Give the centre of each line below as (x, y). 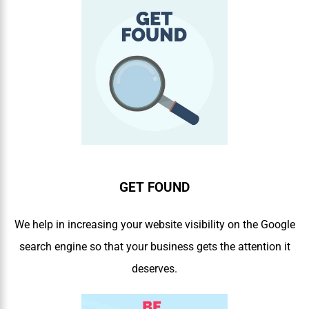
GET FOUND (154, 188)
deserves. (154, 269)
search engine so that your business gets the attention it (154, 247)
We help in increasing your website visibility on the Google (154, 225)
